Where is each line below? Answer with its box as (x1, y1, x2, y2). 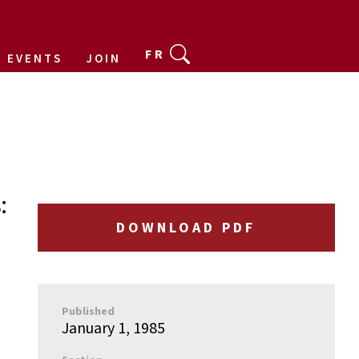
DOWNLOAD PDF (116, 218, 256, 236)
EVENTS (6, 50, 63, 66)
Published (61, 304, 115, 318)
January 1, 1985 (61, 317, 165, 337)
